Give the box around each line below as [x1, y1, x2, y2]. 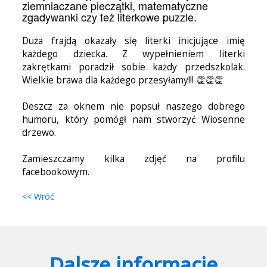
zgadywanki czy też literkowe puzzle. [22, 9, 197, 24]
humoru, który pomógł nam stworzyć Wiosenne [22, 113, 245, 126]
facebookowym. [22, 166, 90, 178]
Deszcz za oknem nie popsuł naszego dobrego [22, 100, 245, 113]
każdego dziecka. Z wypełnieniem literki [22, 48, 245, 60]
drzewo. [22, 126, 57, 139]
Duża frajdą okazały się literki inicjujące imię [22, 35, 245, 47]
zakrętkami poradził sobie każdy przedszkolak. [22, 61, 245, 73]
